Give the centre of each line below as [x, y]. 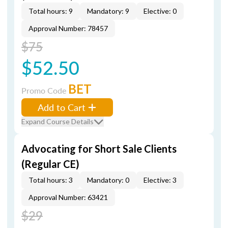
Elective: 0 [160, 11]
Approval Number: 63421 [68, 197]
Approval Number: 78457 [68, 28]
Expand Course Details [58, 121]
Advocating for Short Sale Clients [99, 149]
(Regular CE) [50, 164]
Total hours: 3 [51, 180]
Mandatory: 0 [108, 180]
